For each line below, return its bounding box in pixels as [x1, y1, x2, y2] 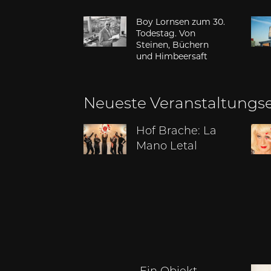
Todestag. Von [136, 28, 196, 39]
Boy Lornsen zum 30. [136, 16, 226, 28]
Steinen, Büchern [136, 39, 209, 51]
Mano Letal [136, 141, 198, 153]
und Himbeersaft [136, 51, 208, 62]
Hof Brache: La [136, 126, 217, 138]
